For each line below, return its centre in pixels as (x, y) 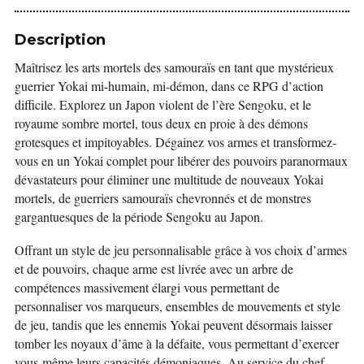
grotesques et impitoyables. (83, 142)
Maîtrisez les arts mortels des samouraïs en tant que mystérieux (174, 67)
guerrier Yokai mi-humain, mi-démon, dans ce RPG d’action (169, 86)
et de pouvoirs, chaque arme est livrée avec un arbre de (154, 269)
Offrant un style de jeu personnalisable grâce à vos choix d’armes (181, 250)
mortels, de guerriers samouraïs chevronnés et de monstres (163, 198)
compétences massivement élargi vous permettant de (147, 287)
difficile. (35, 104)
